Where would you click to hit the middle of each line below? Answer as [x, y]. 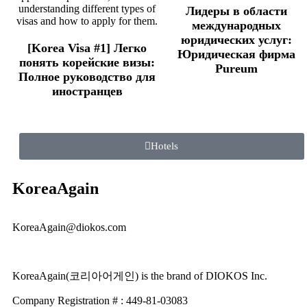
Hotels [165, 146]
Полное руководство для [87, 77]
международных [236, 26]
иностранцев [87, 91]
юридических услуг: [236, 40]
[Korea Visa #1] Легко [87, 48]
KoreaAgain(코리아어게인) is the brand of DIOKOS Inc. [140, 276]
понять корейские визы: [87, 63]
